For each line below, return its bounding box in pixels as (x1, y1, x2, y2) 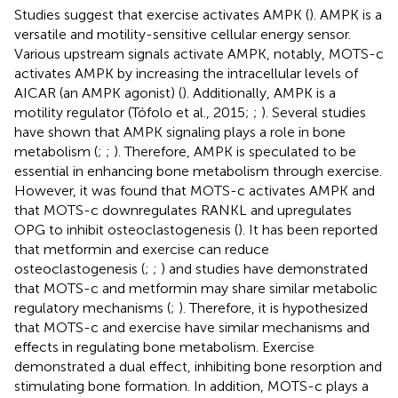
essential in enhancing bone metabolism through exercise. (14, 162, 382, 179)
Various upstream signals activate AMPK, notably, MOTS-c (14, 44, 384, 62)
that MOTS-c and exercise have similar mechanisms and (14, 318, 370, 336)
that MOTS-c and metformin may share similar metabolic (14, 279, 378, 297)
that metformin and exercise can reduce (14, 240, 269, 258)
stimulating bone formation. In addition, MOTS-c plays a (14, 377, 369, 394)
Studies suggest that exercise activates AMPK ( (14, 5, 309, 23)
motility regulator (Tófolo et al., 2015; (14, 103, 253, 121)
